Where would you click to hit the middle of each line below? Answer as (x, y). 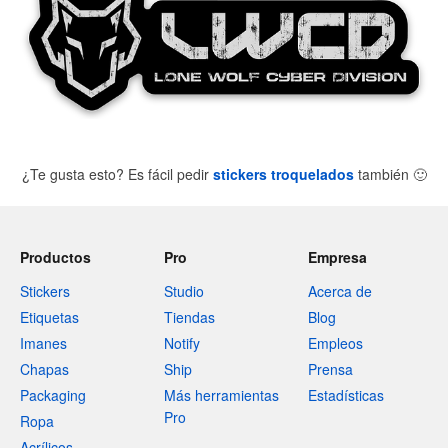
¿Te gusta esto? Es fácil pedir (117, 173)
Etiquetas (49, 317)
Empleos (335, 343)
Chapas (44, 369)
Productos (55, 257)
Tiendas (189, 317)
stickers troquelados (283, 173)
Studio (184, 291)
